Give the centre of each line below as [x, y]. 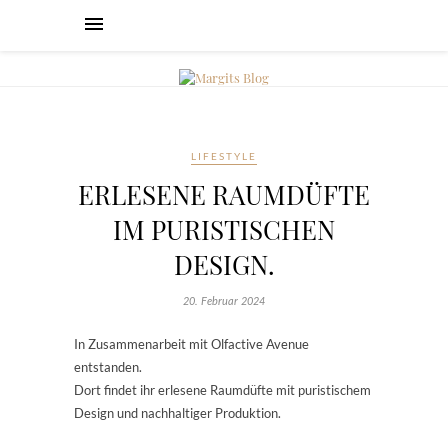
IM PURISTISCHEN [224, 229]
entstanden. [108, 367]
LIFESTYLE [224, 156]
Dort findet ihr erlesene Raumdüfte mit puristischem [222, 390]
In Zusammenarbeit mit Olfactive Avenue [191, 344]
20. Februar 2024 [224, 301]
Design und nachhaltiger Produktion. [177, 413]
